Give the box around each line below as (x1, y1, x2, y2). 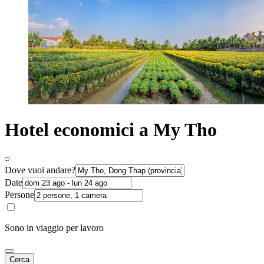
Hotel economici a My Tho (5, 119, 217, 141)
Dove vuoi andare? (5, 164, 75, 175)
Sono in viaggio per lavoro (5, 222, 104, 233)
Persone (5, 189, 34, 200)
